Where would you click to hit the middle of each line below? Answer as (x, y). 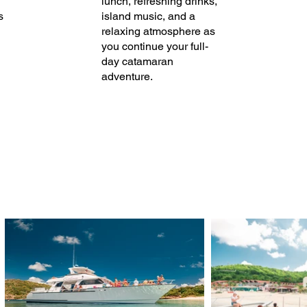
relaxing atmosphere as (158, 31)
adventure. (127, 76)
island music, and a (148, 16)
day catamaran (137, 61)
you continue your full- (155, 46)
